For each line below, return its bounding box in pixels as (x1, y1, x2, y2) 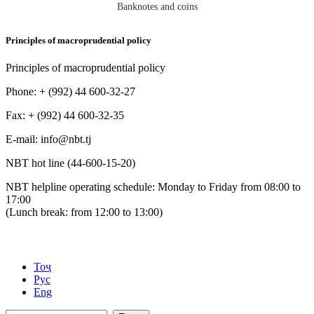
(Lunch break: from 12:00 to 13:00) (6, 206, 163, 219)
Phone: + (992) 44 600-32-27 (6, 86, 135, 98)
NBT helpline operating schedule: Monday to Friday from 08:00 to (6, 181, 301, 193)
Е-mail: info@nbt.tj (6, 133, 91, 146)
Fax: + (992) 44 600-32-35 (6, 109, 124, 122)
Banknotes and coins (116, 1, 198, 12)
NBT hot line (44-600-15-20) (6, 157, 135, 170)
